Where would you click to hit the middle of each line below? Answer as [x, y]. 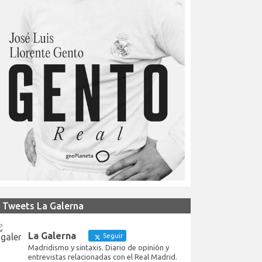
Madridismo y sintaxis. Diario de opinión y [99, 248]
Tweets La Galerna [43, 206]
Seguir [112, 235]
